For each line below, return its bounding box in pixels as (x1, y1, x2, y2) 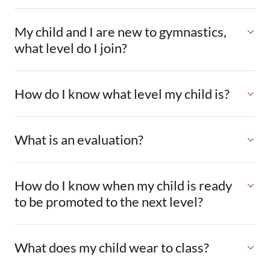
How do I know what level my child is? (14, 86, 230, 102)
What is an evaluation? (14, 131, 143, 148)
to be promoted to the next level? (14, 193, 203, 210)
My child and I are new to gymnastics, (14, 24, 227, 40)
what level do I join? (14, 40, 127, 56)
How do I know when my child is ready (14, 177, 232, 193)
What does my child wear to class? (14, 239, 209, 256)
